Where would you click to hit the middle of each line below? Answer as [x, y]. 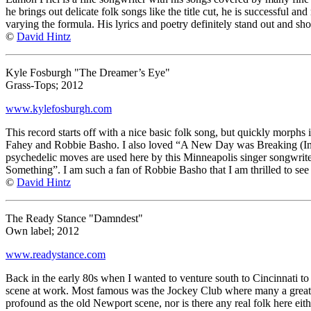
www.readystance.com [56, 254]
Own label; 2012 [42, 230]
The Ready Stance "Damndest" [74, 218]
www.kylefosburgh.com [59, 108]
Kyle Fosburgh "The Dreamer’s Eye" [88, 72]
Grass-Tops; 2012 [44, 85]
